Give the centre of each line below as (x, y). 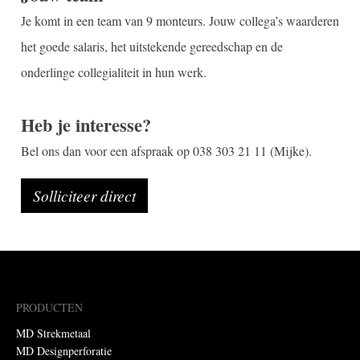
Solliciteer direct (84, 195)
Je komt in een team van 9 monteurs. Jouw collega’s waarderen (180, 21)
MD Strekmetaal (53, 333)
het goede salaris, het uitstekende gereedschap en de (151, 47)
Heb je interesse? (86, 125)
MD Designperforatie (64, 350)
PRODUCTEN (49, 307)
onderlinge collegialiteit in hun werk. (113, 72)
